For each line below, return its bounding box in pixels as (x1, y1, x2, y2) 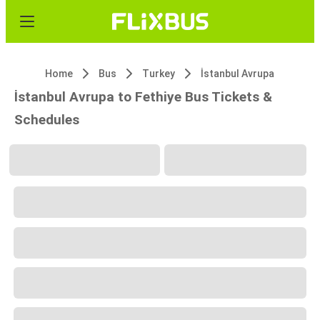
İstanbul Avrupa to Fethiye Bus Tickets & (14, 89, 272, 105)
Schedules (14, 111, 79, 128)
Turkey (142, 68, 175, 79)
